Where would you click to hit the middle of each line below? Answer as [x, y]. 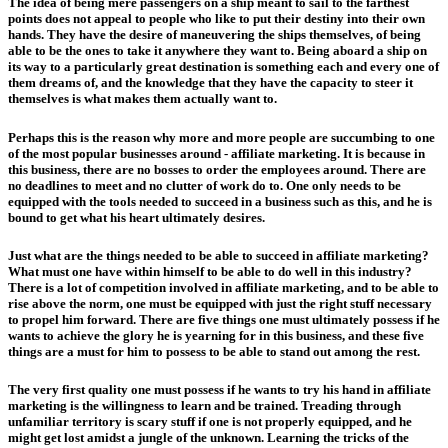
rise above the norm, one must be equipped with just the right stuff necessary [220, 303]
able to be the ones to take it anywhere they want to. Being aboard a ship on [217, 51]
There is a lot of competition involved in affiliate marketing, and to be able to [223, 287]
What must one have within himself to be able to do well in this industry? [210, 271]
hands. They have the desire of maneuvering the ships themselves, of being [214, 35]
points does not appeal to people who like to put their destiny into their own [216, 19]
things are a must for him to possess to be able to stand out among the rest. [214, 351]
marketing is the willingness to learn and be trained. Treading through [204, 405]
